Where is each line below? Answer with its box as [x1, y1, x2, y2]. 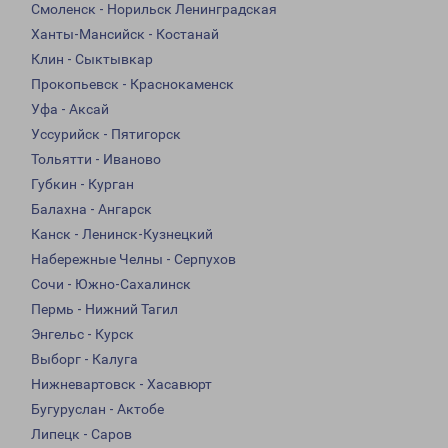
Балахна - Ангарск [31, 201, 152, 218]
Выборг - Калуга [31, 351, 138, 368]
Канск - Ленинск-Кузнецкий [31, 226, 213, 243]
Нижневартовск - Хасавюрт [31, 376, 212, 393]
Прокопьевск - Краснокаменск [31, 76, 234, 93]
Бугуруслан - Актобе [31, 401, 164, 418]
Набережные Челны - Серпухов [31, 251, 236, 268]
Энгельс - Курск [31, 326, 134, 343]
